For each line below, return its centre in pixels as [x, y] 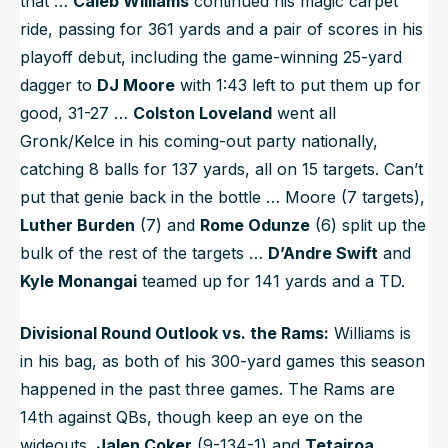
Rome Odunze [255, 225]
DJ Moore [136, 85]
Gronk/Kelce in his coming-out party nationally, [199, 141]
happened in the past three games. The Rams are [207, 389]
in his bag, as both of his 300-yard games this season [222, 361]
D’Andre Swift [323, 253]
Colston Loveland [202, 113]
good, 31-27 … [76, 113]
